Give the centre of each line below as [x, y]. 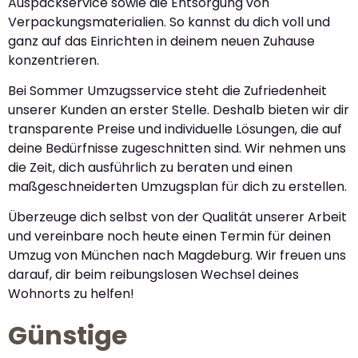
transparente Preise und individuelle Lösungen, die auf [175, 129]
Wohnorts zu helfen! [71, 294]
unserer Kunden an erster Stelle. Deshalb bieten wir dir [179, 109]
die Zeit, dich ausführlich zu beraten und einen [150, 167]
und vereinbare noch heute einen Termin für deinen [169, 237]
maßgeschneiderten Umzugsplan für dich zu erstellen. [177, 186]
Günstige [68, 335]
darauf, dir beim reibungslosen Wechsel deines [153, 275]
